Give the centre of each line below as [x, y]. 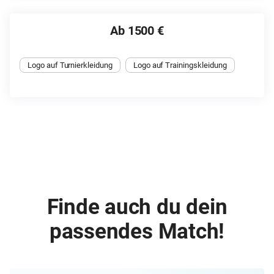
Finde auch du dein [137, 207]
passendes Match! [137, 231]
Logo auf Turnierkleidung [70, 65]
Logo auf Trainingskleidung [180, 65]
